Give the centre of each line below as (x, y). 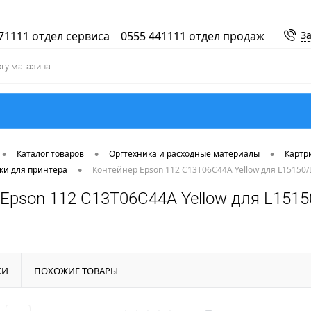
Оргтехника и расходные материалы (184, 154)
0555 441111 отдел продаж (193, 36)
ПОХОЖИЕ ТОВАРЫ (76, 271)
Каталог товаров (50, 154)
